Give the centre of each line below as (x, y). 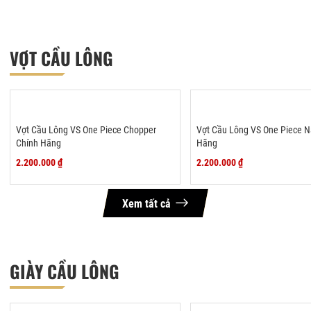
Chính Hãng (39, 143)
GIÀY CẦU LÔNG (65, 271)
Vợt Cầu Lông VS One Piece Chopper (86, 129)
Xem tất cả (146, 203)
